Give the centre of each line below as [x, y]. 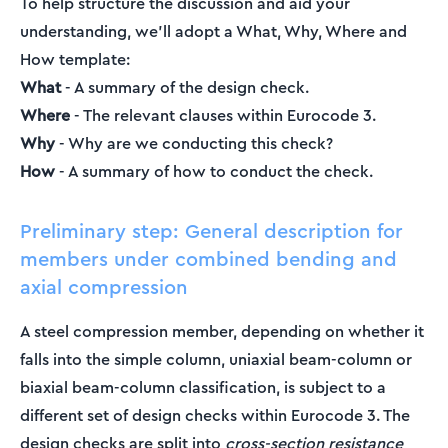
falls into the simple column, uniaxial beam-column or [216, 359]
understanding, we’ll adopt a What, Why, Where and [213, 31]
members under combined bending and [208, 259]
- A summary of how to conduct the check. [214, 171]
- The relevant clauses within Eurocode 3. [223, 115]
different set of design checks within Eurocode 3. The [215, 415]
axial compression [104, 287]
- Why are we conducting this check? [194, 143]
